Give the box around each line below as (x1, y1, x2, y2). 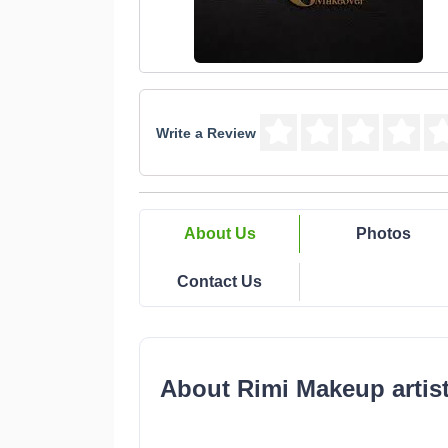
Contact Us (177, 273, 262, 290)
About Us (183, 225, 256, 242)
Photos (356, 225, 411, 242)
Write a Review (156, 124, 256, 141)
